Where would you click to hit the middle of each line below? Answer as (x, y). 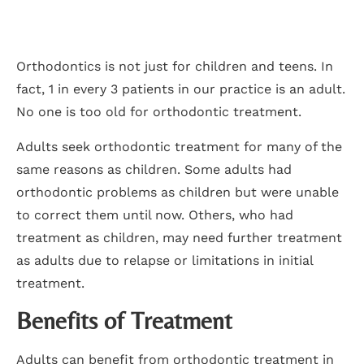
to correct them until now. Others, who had (155, 214)
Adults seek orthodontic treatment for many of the (179, 146)
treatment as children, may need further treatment (179, 237)
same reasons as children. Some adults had (154, 169)
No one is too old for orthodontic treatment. (159, 112)
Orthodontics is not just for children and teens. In (175, 67)
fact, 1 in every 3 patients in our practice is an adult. (181, 89)
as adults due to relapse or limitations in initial (165, 260)
